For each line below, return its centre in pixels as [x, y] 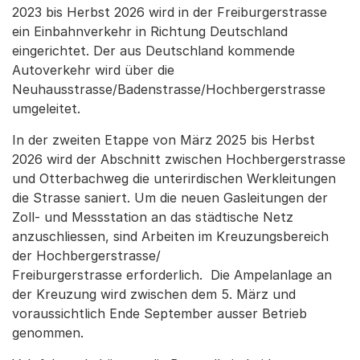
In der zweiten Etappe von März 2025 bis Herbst [164, 139]
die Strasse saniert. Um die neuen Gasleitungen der [170, 197]
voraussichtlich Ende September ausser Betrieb [160, 313]
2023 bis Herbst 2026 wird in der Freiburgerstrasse [170, 12]
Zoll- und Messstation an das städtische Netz [153, 217]
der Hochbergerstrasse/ [86, 255]
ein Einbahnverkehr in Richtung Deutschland [150, 31]
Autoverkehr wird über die [93, 70]
